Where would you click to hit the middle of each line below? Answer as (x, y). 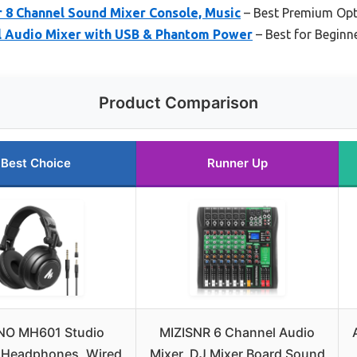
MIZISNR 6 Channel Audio (237, 333)
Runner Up (237, 163)
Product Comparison (178, 103)
